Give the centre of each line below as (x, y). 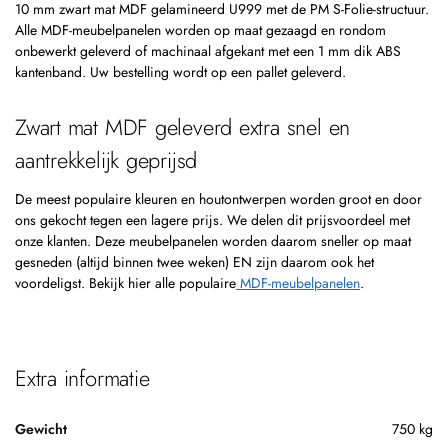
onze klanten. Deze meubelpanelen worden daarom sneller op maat (213, 240)
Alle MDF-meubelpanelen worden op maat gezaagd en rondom (200, 29)
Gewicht (41, 427)
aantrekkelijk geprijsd (106, 159)
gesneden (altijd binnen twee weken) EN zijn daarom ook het (194, 261)
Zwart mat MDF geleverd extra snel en (183, 126)
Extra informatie (82, 376)
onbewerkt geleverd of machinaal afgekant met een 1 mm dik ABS (208, 50)
